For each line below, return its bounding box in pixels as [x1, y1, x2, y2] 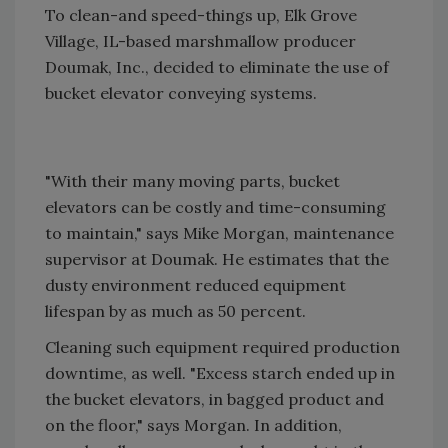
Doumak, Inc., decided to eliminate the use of [45, 57, 389, 77]
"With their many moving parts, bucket [45, 171, 340, 191]
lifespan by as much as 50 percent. [45, 301, 306, 321]
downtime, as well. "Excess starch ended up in [45, 363, 395, 383]
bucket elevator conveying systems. [45, 83, 317, 103]
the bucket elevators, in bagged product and [45, 389, 384, 409]
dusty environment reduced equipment [45, 275, 346, 295]
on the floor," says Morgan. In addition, [45, 415, 342, 435]
